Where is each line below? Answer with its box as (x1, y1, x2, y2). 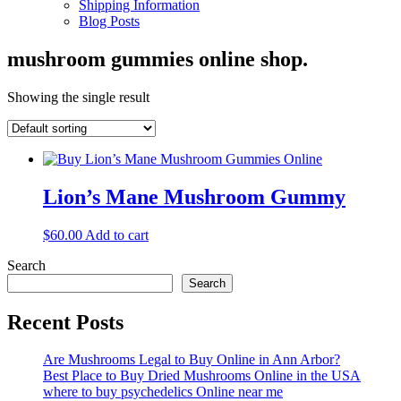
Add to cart (85, 226, 149, 243)
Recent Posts (7, 310, 124, 334)
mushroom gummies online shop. (7, 47, 308, 71)
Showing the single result (7, 89, 149, 105)
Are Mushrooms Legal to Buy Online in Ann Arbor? (43, 352, 340, 368)
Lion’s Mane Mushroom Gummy (43, 184, 346, 209)
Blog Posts (79, 13, 140, 29)
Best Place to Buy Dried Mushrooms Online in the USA (43, 368, 361, 384)
